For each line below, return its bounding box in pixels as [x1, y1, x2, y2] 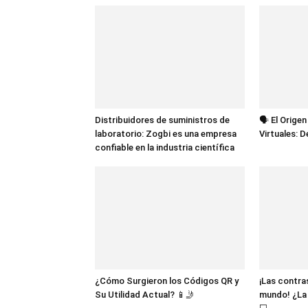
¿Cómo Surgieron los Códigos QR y [95, 276, 239, 286]
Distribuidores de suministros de [95, 115, 230, 125]
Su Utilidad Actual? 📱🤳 [95, 289, 195, 300]
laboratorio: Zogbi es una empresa [95, 129, 236, 139]
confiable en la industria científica [95, 142, 234, 153]
